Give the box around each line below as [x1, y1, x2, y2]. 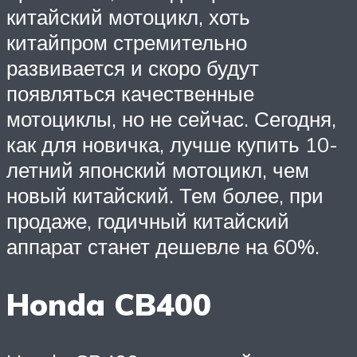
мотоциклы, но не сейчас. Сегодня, [6, 105, 336, 131]
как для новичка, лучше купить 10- [6, 131, 338, 157]
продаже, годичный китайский [6, 207, 289, 233]
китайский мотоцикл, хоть [6, 3, 250, 29]
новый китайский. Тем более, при [6, 182, 324, 208]
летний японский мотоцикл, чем [6, 156, 309, 182]
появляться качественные [6, 80, 254, 106]
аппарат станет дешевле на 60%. [6, 233, 320, 259]
